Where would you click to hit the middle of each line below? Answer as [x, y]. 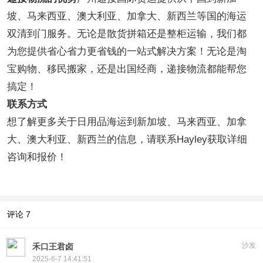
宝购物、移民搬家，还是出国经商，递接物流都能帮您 [127, 69]
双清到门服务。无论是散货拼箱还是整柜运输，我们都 [127, 33]
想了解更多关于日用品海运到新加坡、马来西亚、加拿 [127, 122]
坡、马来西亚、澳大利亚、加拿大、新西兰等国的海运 [127, 16]
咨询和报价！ [37, 157]
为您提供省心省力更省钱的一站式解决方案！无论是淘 [127, 51]
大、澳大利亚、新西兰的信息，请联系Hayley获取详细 [127, 139]
